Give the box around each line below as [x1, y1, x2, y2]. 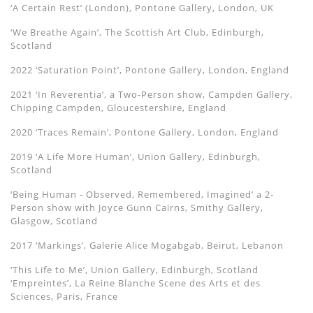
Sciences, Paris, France [10, 290, 118, 303]
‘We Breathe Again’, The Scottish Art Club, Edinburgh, [10, 26, 264, 39]
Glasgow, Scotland [10, 214, 98, 228]
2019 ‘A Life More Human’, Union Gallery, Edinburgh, [10, 150, 261, 163]
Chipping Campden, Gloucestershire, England [10, 101, 226, 115]
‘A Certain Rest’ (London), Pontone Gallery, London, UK [10, 1, 274, 15]
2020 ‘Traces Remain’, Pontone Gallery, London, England [10, 126, 279, 139]
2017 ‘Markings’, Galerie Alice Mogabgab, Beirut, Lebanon [10, 239, 284, 252]
